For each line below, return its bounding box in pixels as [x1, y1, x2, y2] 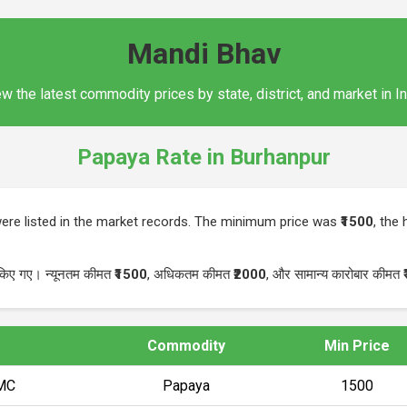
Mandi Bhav [126, 36, 281, 71]
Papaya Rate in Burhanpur [76, 144, 331, 170]
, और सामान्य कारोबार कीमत [266, 265, 403, 283]
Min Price [324, 336, 390, 354]
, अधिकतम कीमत [147, 265, 233, 283]
